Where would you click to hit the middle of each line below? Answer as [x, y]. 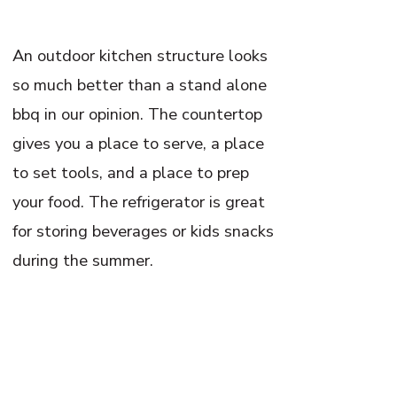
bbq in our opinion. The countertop [138, 113]
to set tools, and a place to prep [131, 172]
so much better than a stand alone [140, 84]
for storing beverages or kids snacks [144, 230]
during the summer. [83, 260]
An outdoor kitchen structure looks [140, 55]
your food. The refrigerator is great [139, 201]
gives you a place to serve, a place [139, 143]
